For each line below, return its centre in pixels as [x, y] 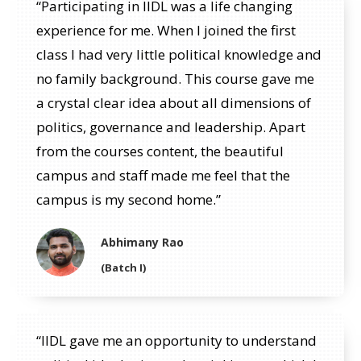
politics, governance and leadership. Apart [171, 127]
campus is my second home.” [129, 199]
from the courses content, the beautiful [160, 151]
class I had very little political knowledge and [179, 54]
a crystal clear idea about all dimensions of [174, 103]
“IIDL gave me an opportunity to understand [176, 340]
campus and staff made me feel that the [163, 175]
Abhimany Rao [142, 242]
